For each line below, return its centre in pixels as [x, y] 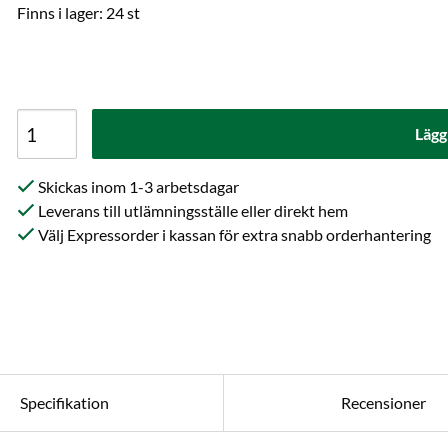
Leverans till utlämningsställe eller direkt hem [192, 210]
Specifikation [64, 402]
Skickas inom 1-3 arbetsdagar [137, 186]
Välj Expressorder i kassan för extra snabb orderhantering [233, 234]
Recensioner [384, 402]
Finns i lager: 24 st [79, 12]
